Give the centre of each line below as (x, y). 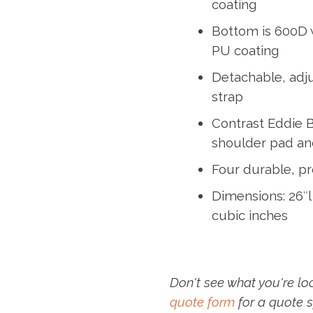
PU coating (246, 50)
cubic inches (250, 215)
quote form (203, 301)
